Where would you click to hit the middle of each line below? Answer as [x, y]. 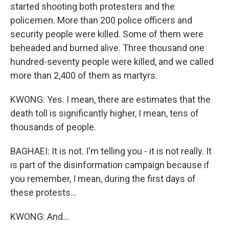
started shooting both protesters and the [93, 6]
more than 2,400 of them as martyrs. [84, 75]
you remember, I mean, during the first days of [103, 179]
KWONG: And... [40, 216]
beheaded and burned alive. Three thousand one [107, 48]
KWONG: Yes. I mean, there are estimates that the [110, 99]
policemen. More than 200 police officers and [101, 20]
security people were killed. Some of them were [107, 34]
